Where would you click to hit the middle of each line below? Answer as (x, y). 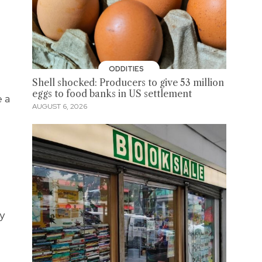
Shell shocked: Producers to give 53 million (128, 82)
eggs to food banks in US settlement (112, 94)
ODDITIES (127, 69)
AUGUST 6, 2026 (59, 107)
